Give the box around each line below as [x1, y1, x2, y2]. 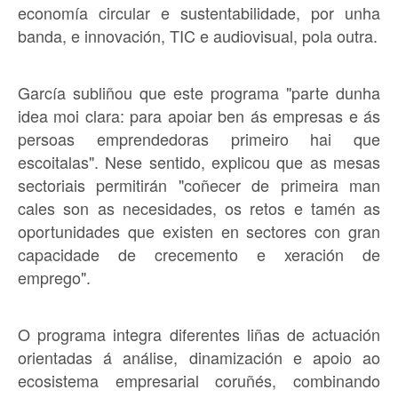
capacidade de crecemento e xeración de [18, 242, 380, 266]
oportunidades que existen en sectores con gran [18, 219, 380, 243]
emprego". [18, 265, 91, 289]
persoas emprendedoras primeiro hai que [18, 126, 380, 150]
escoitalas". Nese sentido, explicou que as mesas [18, 149, 380, 173]
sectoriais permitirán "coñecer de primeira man [18, 172, 380, 196]
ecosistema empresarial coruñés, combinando [18, 368, 380, 392]
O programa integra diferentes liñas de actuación [18, 322, 380, 346]
